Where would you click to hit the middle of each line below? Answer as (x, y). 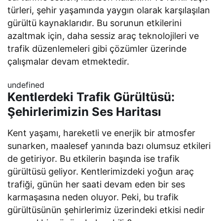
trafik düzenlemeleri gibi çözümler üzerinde (97, 49)
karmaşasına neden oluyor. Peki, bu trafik (93, 197)
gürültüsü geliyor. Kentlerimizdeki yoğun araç (101, 172)
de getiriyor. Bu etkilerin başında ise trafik (94, 159)
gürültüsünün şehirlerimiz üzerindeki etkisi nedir (106, 210)
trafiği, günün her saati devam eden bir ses (96, 184)
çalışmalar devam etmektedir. (69, 62)
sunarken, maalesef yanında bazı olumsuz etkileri (109, 146)
